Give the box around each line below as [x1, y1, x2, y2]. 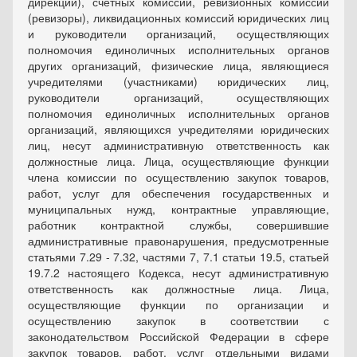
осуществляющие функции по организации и [28, 296, 329, 313]
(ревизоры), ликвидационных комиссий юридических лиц [28, 10, 329, 26]
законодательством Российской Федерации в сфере [28, 328, 329, 345]
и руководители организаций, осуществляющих [28, 25, 329, 42]
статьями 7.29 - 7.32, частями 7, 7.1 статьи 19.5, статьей [28, 249, 329, 265]
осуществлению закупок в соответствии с [28, 312, 329, 329]
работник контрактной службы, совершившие [28, 217, 329, 233]
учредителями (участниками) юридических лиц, [28, 73, 329, 90]
